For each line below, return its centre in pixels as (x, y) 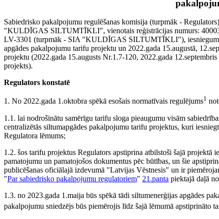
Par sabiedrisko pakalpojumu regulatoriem (72, 178)
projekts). (18, 66)
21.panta (155, 178)
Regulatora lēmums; (35, 135)
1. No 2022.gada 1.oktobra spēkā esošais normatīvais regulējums (104, 101)
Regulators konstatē (37, 83)
